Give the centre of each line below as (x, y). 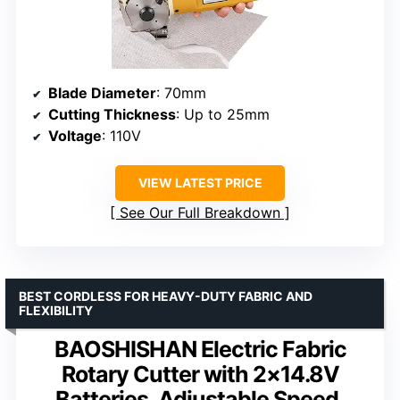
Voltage (75, 135)
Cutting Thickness (112, 114)
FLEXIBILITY (56, 310)
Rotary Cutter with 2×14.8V (200, 374)
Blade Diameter (102, 92)
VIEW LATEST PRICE (200, 182)
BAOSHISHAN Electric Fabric (200, 349)
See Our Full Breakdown (200, 212)
